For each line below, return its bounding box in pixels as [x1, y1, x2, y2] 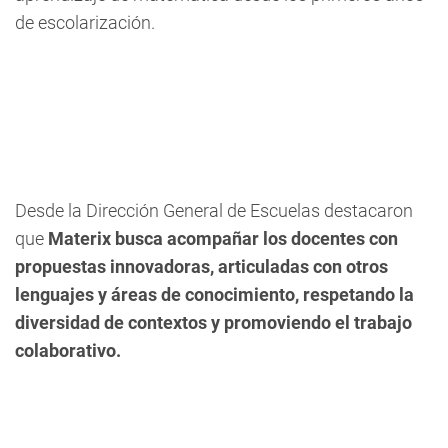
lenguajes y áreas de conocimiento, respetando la [15, 283, 414, 305]
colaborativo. [15, 339, 121, 361]
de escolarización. [15, 11, 155, 33]
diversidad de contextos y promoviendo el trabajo [15, 311, 412, 333]
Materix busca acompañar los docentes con [44, 227, 398, 249]
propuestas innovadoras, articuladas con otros [15, 255, 388, 277]
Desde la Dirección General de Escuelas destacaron [15, 199, 413, 221]
